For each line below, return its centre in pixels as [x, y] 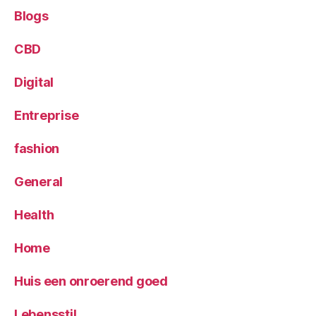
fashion [37, 149]
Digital [34, 83]
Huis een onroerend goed [91, 281]
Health [34, 215]
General [39, 182]
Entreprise [47, 116]
